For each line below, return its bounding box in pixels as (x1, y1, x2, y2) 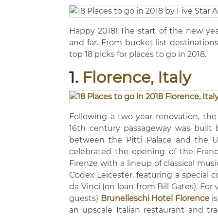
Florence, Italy (82, 68, 191, 87)
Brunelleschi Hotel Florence (100, 194, 210, 203)
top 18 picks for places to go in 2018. (69, 50, 208, 59)
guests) (69, 194, 101, 203)
